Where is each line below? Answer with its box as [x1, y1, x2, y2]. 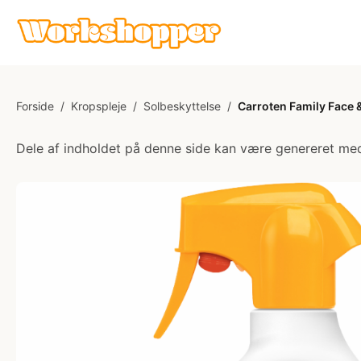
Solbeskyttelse [143, 99, 221, 113]
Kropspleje [71, 99, 127, 113]
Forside [16, 99, 54, 113]
